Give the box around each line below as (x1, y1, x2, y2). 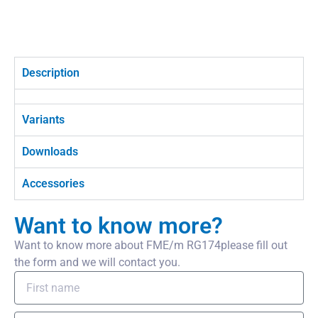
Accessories (22, 177, 84, 190)
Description (22, 66, 79, 79)
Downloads (22, 145, 78, 158)
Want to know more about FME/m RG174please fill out (14, 238, 287, 252)
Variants (22, 113, 65, 126)
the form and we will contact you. (14, 256, 180, 269)
